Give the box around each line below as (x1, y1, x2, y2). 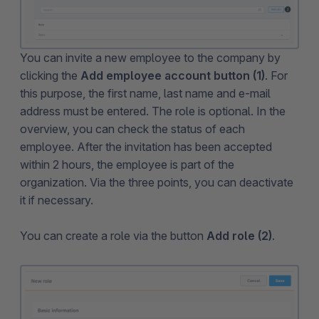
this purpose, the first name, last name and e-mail (20, 85, 271, 100)
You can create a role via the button (20, 228, 206, 243)
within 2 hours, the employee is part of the (20, 157, 234, 172)
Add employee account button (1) (80, 68, 265, 83)
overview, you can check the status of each (20, 121, 245, 136)
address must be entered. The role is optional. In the (20, 103, 286, 118)
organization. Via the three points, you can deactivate (20, 174, 293, 189)
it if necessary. (20, 192, 93, 207)
